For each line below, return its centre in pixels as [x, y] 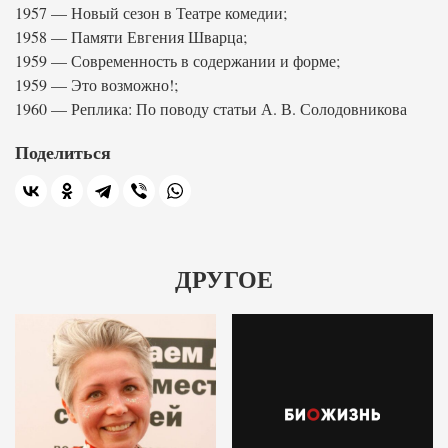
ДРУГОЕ [224, 280]
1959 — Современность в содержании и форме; [177, 60]
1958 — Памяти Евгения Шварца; [131, 36]
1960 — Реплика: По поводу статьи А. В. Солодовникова [211, 108]
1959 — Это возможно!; [96, 84]
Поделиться [63, 152]
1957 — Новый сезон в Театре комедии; [151, 12]
